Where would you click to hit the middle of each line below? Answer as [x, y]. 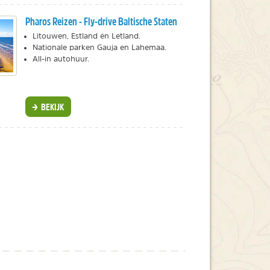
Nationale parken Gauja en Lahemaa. [99, 47]
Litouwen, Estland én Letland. [86, 36]
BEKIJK [51, 106]
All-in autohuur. [61, 58]
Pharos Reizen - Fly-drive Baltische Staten [101, 21]
